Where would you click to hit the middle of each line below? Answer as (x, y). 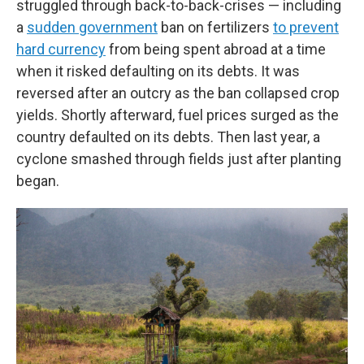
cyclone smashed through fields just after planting (179, 159)
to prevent (306, 27)
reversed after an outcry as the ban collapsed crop (178, 93)
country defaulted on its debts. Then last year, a (168, 137)
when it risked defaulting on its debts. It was (158, 71)
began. (38, 181)
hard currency (61, 49)
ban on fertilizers (215, 27)
